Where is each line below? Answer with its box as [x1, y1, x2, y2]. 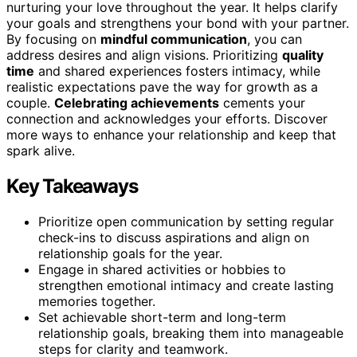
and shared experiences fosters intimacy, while [34, 62, 320, 79]
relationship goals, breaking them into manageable [38, 324, 343, 341]
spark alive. [6, 142, 75, 159]
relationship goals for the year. [38, 245, 222, 261]
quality [282, 46, 324, 63]
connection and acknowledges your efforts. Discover [6, 110, 328, 127]
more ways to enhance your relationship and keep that [6, 126, 336, 143]
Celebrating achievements [54, 94, 219, 111]
